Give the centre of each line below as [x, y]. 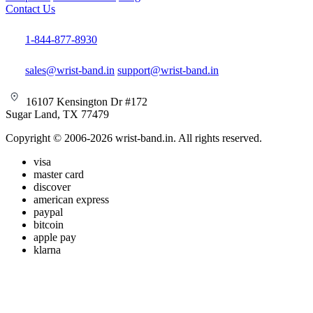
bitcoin [49, 224]
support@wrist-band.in [168, 70]
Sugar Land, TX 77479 [57, 114]
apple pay [55, 237]
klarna [47, 249]
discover [52, 187]
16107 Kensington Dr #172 [85, 101]
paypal [48, 212]
